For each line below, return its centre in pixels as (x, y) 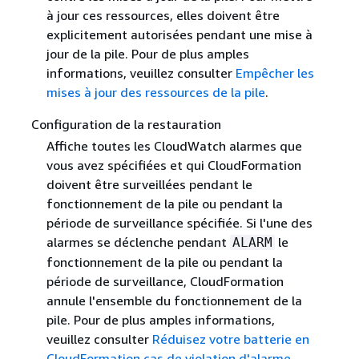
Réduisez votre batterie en (230, 339)
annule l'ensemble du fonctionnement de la (174, 300)
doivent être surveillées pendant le (149, 184)
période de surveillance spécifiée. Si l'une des (179, 222)
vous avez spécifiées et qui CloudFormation (173, 165)
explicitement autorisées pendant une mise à (179, 34)
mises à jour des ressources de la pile (155, 92)
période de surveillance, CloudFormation (165, 281)
